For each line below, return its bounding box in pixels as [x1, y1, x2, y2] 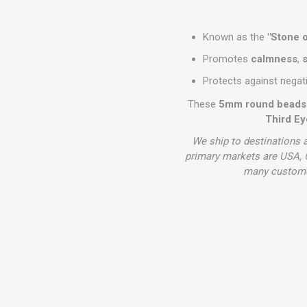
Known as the [203, 31, 268, 43]
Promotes [203, 53, 251, 65]
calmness [251, 53, 298, 65]
